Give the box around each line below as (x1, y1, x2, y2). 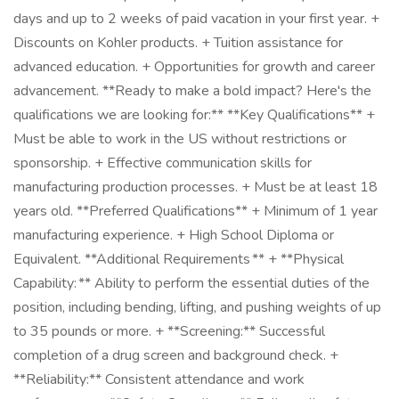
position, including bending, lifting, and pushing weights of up (13, 297, 381, 317)
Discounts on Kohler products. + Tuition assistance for (13, 33, 343, 53)
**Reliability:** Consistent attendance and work (13, 370, 305, 389)
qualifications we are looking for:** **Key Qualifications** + (13, 105, 375, 125)
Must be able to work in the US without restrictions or (13, 129, 346, 149)
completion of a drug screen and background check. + (13, 346, 338, 365)
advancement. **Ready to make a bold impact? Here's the (13, 81, 371, 101)
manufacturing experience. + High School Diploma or (13, 225, 334, 245)
